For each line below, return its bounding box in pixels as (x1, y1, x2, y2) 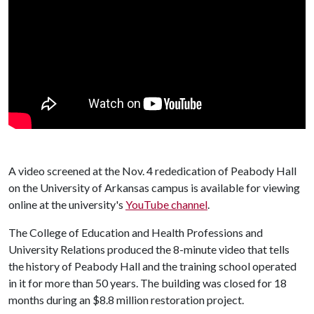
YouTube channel (125, 197, 207, 211)
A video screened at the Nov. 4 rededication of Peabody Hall (8, 163, 296, 177)
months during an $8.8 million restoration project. (8, 292, 244, 306)
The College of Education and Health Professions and (8, 225, 263, 239)
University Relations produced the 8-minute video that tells (8, 242, 289, 256)
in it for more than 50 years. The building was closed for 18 (8, 275, 287, 289)
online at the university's (8, 197, 125, 211)
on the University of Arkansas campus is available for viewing (8, 180, 300, 194)
